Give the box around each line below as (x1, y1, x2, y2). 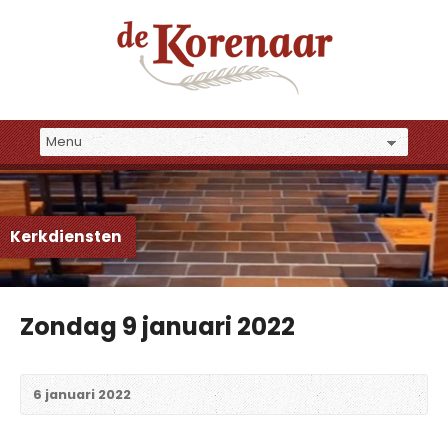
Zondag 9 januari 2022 (20, 308, 295, 344)
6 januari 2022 (33, 385, 131, 403)
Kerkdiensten (10, 225, 122, 247)
